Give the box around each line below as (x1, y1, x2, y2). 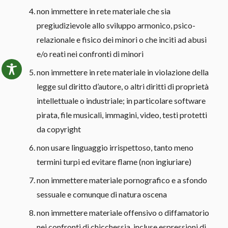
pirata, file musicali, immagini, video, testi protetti (37, 109, 207, 120)
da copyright (37, 124, 81, 134)
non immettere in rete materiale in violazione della (37, 67, 209, 77)
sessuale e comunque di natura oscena (37, 189, 167, 199)
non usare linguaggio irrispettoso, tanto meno (37, 142, 193, 152)
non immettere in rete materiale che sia (37, 6, 170, 16)
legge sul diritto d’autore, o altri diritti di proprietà (37, 81, 209, 91)
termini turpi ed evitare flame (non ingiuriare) (37, 156, 191, 166)
